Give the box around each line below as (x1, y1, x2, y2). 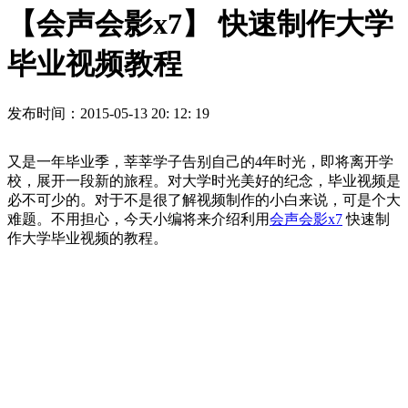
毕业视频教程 (7, 47, 182, 81)
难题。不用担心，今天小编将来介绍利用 (7, 210, 270, 227)
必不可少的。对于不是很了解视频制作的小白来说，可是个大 (7, 191, 401, 208)
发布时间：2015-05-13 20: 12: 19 (7, 105, 209, 121)
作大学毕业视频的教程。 (7, 229, 168, 246)
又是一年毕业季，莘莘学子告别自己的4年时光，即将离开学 (7, 153, 393, 169)
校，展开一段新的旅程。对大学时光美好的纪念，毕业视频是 (7, 172, 401, 189)
